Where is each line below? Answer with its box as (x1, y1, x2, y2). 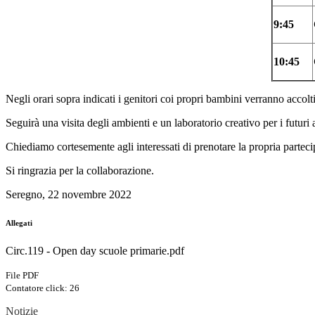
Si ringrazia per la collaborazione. (6, 165, 154, 177)
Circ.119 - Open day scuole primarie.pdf (6, 245, 184, 257)
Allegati (6, 219, 32, 228)
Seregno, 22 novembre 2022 (6, 188, 131, 201)
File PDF (6, 270, 39, 281)
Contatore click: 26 (6, 283, 79, 294)
